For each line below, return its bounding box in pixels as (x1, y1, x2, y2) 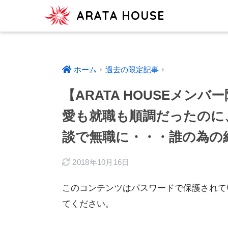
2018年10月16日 (72, 158, 130, 167)
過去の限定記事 (105, 66, 159, 74)
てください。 (62, 198, 114, 209)
